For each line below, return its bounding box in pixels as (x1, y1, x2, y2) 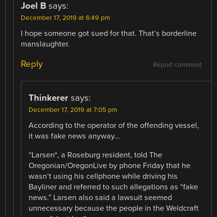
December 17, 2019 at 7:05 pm (29, 106, 118, 114)
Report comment (153, 61, 201, 69)
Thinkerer (29, 93, 69, 104)
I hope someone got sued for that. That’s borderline (21, 29, 197, 39)
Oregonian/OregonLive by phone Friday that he (29, 160, 191, 170)
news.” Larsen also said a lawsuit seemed (29, 192, 172, 202)
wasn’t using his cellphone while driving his (29, 171, 178, 181)
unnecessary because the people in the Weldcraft (29, 203, 199, 213)
